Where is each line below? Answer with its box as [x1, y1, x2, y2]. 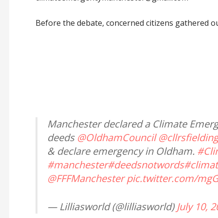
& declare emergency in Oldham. [47, 145, 197, 158]
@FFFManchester [47, 172, 124, 185]
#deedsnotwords [107, 158, 184, 172]
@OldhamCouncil [76, 131, 156, 145]
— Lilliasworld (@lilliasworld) [47, 200, 177, 214]
